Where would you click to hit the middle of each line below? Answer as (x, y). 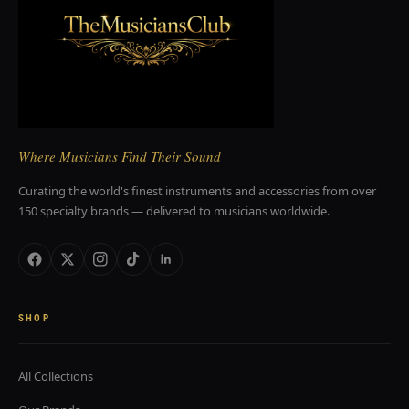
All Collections (56, 376)
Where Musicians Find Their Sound (120, 156)
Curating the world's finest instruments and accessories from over (198, 191)
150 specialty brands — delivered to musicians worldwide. (174, 211)
